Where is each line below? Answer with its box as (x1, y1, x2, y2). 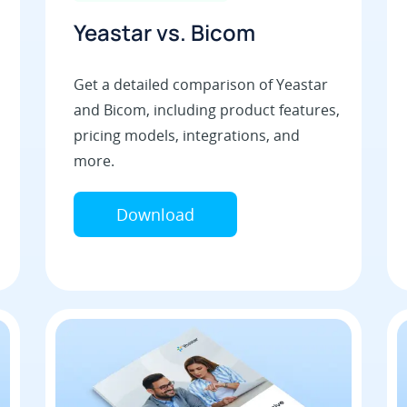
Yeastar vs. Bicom (73, 17, 255, 48)
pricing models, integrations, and (73, 125, 300, 146)
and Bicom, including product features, (73, 100, 340, 121)
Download (115, 203, 194, 226)
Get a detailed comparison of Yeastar (73, 74, 328, 95)
